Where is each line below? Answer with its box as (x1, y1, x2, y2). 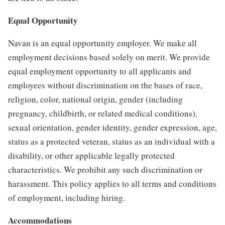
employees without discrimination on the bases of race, (8, 79, 202, 91)
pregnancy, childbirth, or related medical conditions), (8, 107, 197, 120)
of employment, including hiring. (8, 192, 125, 204)
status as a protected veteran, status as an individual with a (8, 136, 215, 148)
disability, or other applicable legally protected (8, 150, 175, 162)
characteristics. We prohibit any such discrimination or (8, 164, 202, 176)
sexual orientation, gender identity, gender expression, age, (8, 122, 217, 134)
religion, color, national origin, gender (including (8, 93, 183, 105)
